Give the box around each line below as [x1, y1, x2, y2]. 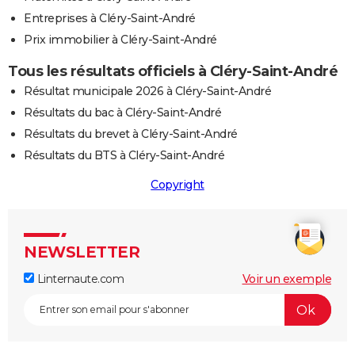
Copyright [151, 177, 204, 193]
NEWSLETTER [24, 242, 139, 262]
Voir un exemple [242, 272, 331, 287]
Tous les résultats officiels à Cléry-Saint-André [8, 63, 338, 81]
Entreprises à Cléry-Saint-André [24, 11, 196, 26]
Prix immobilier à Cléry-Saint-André [24, 32, 217, 48]
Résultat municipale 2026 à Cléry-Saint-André [24, 84, 271, 99]
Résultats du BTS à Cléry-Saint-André [24, 148, 224, 163]
